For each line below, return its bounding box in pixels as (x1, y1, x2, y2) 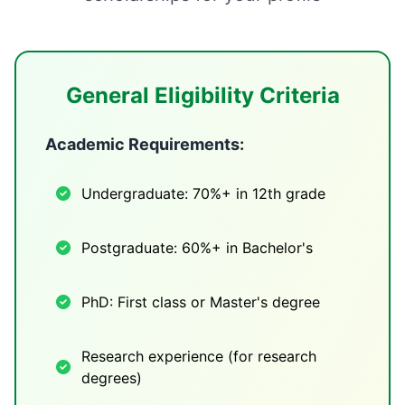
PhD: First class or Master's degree (81, 293, 320, 311)
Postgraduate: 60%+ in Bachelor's (81, 239, 313, 257)
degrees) (81, 369, 142, 387)
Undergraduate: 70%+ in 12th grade (81, 184, 325, 202)
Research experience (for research (81, 347, 316, 365)
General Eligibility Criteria (65, 82, 340, 108)
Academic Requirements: (45, 135, 244, 154)
